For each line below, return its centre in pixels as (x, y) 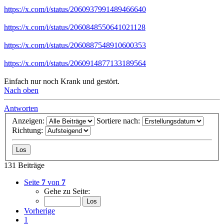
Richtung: (28, 130)
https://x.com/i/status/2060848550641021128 (75, 27)
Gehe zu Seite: (67, 191)
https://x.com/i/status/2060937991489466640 (75, 9)
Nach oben (21, 90)
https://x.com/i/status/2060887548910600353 (75, 45)
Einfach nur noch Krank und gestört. (62, 81)
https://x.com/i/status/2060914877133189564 (75, 63)
